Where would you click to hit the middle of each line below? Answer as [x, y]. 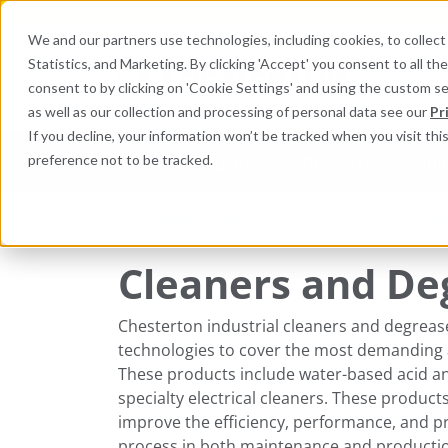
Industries [228, 163]
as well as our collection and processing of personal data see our [229, 111]
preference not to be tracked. [120, 159]
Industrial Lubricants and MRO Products [253, 218]
